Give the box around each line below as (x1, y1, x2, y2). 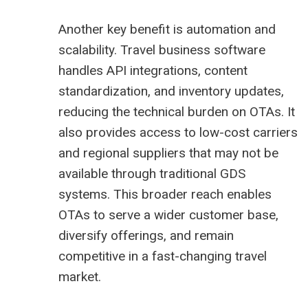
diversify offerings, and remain (58, 228, 234, 244)
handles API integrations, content (58, 63, 247, 79)
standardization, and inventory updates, (58, 83, 284, 100)
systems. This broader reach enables (58, 186, 272, 203)
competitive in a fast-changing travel (58, 248, 267, 265)
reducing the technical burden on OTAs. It (58, 104, 295, 120)
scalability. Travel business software (58, 42, 265, 58)
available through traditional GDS (58, 166, 245, 182)
